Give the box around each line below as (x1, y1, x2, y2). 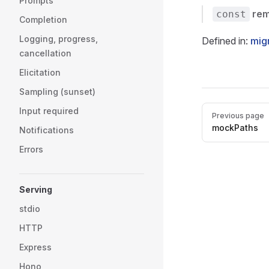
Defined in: (202, 35, 250, 47)
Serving (19, 184, 52, 195)
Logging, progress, (19, 34, 98, 44)
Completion (19, 14, 67, 25)
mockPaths (212, 122, 258, 133)
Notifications (19, 125, 74, 135)
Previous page (212, 111, 264, 120)
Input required (19, 106, 79, 116)
